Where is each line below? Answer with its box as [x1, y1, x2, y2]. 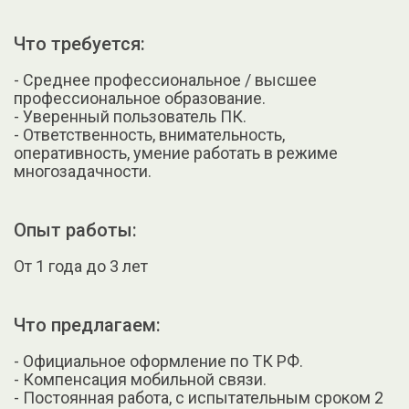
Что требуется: [14, 32, 145, 55]
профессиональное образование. [14, 88, 266, 108]
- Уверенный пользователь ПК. [14, 106, 246, 126]
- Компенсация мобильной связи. [14, 369, 267, 389]
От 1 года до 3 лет [14, 256, 148, 276]
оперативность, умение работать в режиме [14, 142, 338, 163]
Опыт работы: [14, 218, 137, 241]
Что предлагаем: [14, 313, 161, 336]
